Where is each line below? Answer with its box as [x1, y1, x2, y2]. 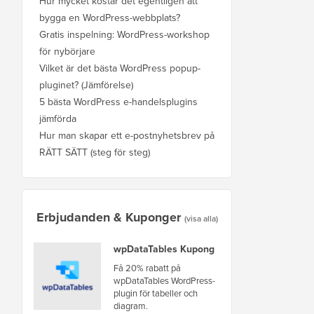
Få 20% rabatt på [114, 261, 181, 274]
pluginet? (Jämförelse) [39, 77, 133, 92]
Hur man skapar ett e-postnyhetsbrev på [39, 128, 214, 142]
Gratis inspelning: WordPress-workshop [39, 27, 210, 41]
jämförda [39, 111, 76, 125]
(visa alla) [184, 212, 218, 224]
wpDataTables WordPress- [114, 273, 215, 287]
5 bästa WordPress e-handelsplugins [39, 94, 198, 109]
